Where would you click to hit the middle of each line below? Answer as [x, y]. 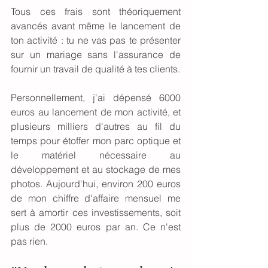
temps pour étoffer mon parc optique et [96, 141]
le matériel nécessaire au [96, 155]
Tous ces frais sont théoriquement [96, 12]
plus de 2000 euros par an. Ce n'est [96, 227]
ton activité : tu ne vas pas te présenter [96, 40]
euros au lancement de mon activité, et [96, 112]
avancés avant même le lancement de [96, 26]
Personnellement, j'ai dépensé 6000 [96, 98]
